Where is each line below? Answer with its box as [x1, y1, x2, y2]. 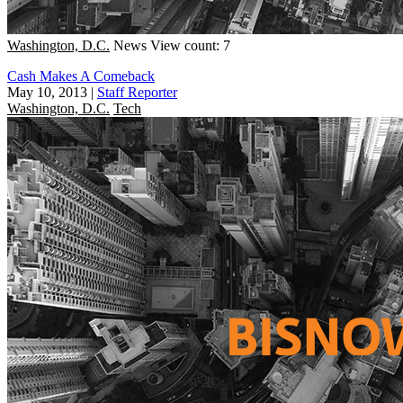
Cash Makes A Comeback [7, 67, 155, 84]
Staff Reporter [97, 84, 177, 100]
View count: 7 [150, 37, 230, 53]
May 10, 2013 [7, 84, 87, 100]
